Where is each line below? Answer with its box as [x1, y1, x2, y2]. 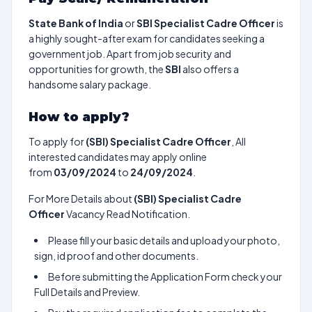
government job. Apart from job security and [29, 47, 231, 60]
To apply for [29, 135, 84, 148]
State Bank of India [29, 17, 123, 29]
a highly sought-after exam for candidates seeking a [29, 32, 265, 45]
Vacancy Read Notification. [65, 208, 190, 220]
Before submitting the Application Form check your [48, 270, 282, 283]
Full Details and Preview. [34, 286, 140, 298]
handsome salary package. [29, 78, 153, 91]
